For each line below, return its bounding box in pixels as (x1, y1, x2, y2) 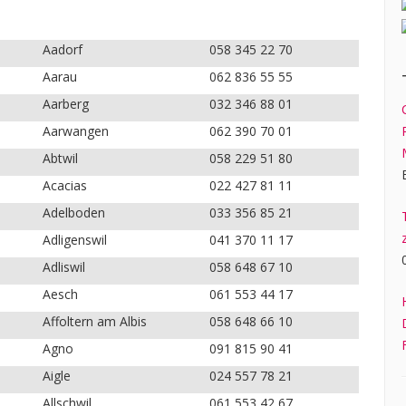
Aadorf (42, 41, 82, 59)
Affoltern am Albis (42, 313, 147, 331)
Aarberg (42, 95, 89, 113)
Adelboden (42, 204, 105, 222)
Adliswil (42, 258, 85, 276)
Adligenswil (42, 231, 107, 249)
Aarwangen (42, 122, 109, 140)
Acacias (42, 177, 87, 195)
